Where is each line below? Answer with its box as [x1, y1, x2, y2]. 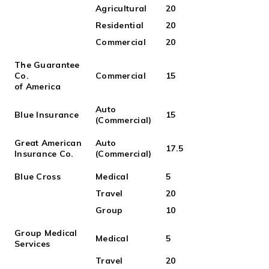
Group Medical [14, 228, 77, 238]
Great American [14, 138, 82, 148]
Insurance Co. [14, 148, 74, 159]
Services [14, 238, 50, 249]
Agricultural [95, 3, 147, 14]
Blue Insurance [14, 109, 79, 120]
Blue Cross [14, 171, 61, 182]
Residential [95, 20, 144, 31]
